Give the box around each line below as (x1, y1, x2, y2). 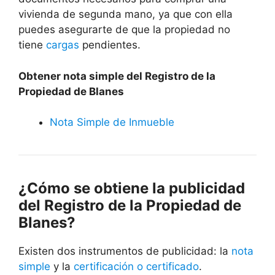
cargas (46, 39, 79, 52)
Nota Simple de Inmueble (50, 116, 174, 129)
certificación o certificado (74, 260, 199, 273)
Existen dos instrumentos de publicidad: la (18, 245, 231, 258)
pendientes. (79, 39, 141, 52)
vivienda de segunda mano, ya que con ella (18, 8, 233, 21)
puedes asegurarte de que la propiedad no (18, 23, 230, 36)
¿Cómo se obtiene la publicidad (18, 179, 245, 198)
